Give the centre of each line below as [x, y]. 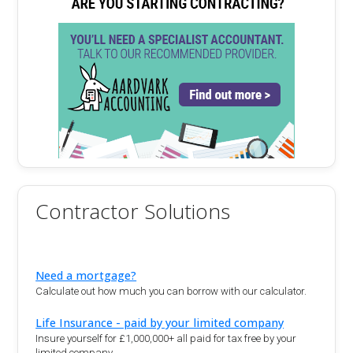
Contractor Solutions [133, 212]
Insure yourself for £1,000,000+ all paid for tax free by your [166, 339]
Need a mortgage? [86, 275]
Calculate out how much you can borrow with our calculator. [171, 291]
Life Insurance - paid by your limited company [160, 322]
